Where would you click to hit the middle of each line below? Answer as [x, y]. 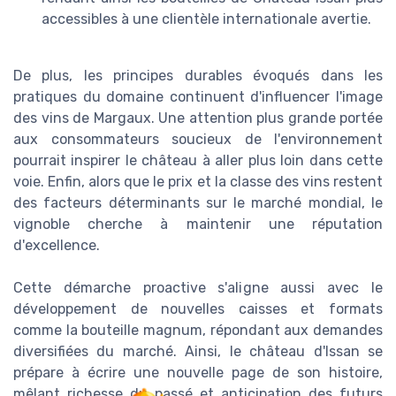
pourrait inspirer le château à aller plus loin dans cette [198, 161]
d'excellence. [57, 246]
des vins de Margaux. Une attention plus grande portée [198, 118]
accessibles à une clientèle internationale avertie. [206, 19]
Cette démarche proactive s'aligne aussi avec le [198, 288]
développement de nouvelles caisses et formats [198, 309]
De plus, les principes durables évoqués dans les [198, 76]
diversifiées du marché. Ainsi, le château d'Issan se [198, 352]
